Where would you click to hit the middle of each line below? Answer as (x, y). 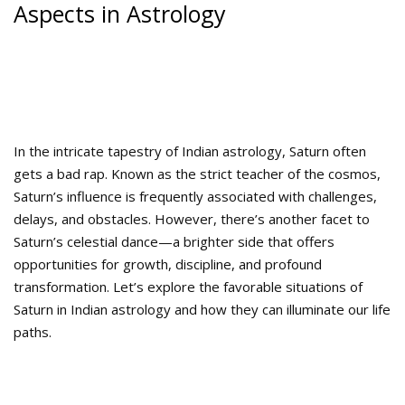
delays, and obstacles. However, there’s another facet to (192, 219)
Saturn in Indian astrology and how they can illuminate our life (202, 310)
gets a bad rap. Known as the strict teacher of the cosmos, (197, 174)
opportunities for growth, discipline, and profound (168, 264)
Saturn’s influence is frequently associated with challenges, (195, 197)
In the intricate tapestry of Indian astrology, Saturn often (190, 151)
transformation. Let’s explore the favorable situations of (188, 287)
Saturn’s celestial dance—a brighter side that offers (174, 242)
